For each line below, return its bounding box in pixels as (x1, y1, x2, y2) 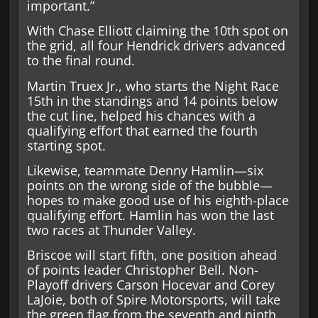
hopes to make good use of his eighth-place (26, 191, 289, 209)
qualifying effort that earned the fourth (26, 121, 258, 139)
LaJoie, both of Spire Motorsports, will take (26, 291, 280, 309)
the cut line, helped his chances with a (26, 106, 256, 124)
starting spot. (26, 136, 106, 154)
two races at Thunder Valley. (26, 221, 196, 238)
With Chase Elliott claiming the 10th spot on (26, 22, 288, 40)
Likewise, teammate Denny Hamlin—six (26, 161, 263, 179)
